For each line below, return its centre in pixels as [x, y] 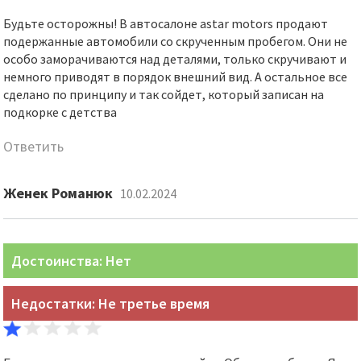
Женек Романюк [58, 193]
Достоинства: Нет [72, 261]
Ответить [34, 146]
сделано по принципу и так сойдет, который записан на [164, 94]
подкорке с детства [60, 112]
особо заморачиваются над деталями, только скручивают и [175, 59]
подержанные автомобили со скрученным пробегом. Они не [176, 41]
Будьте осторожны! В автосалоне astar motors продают [166, 23]
